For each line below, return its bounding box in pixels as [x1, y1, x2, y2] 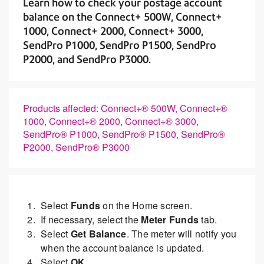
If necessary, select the [41, 213, 141, 226]
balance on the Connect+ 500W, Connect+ [23, 11, 222, 23]
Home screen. [132, 199, 192, 212]
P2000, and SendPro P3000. [23, 53, 151, 65]
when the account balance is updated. [41, 241, 204, 255]
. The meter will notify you [126, 227, 237, 240]
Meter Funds [141, 213, 199, 226]
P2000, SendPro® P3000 [23, 140, 130, 154]
